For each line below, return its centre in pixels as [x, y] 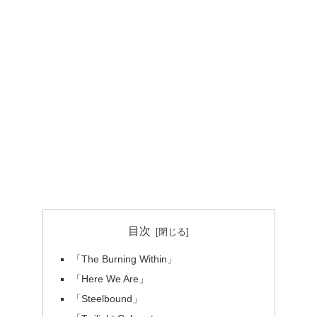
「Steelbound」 [106, 299]
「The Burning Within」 [124, 259]
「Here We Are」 [110, 279]
